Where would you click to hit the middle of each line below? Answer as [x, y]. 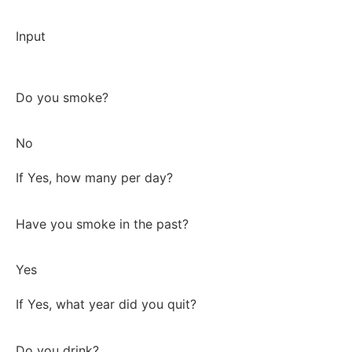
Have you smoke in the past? [102, 224]
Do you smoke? [62, 98]
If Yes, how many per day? [94, 178]
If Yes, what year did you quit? [106, 304]
